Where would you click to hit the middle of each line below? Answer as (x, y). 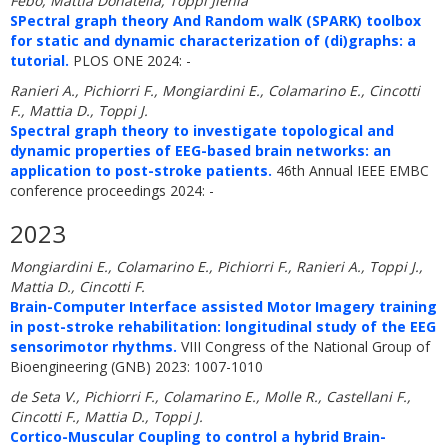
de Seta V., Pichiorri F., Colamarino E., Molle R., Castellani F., (210, 396)
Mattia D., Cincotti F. (77, 286)
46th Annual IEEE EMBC (350, 170)
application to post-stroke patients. (141, 170)
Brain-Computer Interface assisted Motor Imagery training (223, 306)
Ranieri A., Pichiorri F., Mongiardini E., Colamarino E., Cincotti (215, 90)
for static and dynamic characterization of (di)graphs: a (213, 40)
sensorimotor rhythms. (93, 346)
